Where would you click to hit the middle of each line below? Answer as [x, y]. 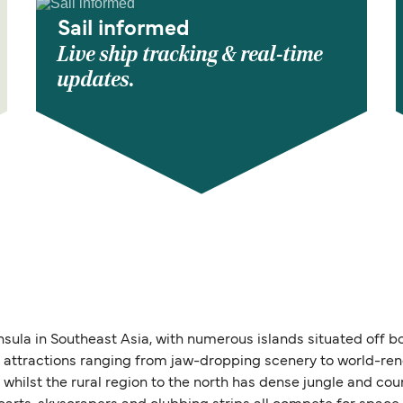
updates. [96, 80]
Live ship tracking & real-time [190, 55]
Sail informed [124, 30]
